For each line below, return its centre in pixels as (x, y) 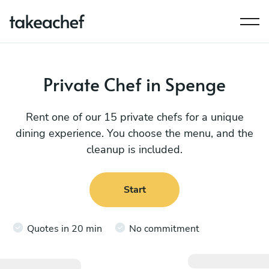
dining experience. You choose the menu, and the (134, 133)
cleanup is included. (134, 150)
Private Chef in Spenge (134, 84)
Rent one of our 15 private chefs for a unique (134, 117)
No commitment (164, 228)
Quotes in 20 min (65, 228)
